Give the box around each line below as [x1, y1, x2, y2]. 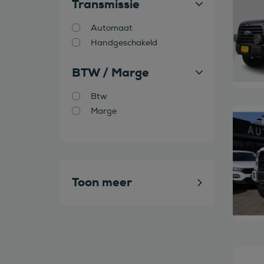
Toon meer [72, 174, 132, 190]
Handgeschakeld [91, 38, 157, 48]
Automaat [91, 23, 133, 33]
